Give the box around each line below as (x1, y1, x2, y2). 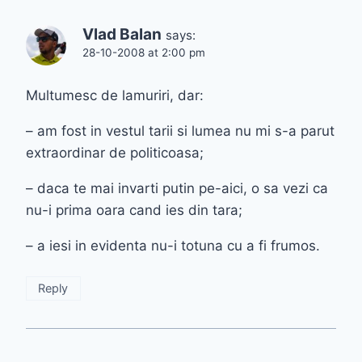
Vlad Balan (82, 25, 162, 44)
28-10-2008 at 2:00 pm (82, 46, 205, 60)
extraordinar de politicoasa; (26, 145, 204, 162)
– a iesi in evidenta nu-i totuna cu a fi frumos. (26, 238, 320, 255)
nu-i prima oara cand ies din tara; (26, 202, 242, 219)
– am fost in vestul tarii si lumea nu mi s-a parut (26, 123, 335, 140)
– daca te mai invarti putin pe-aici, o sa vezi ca (26, 180, 328, 197)
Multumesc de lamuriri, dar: (26, 87, 204, 104)
